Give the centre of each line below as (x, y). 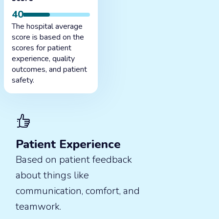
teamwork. (38, 207)
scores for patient (42, 48)
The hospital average (47, 26)
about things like (52, 175)
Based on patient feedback (74, 160)
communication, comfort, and (78, 191)
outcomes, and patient (49, 69)
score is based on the (48, 37)
